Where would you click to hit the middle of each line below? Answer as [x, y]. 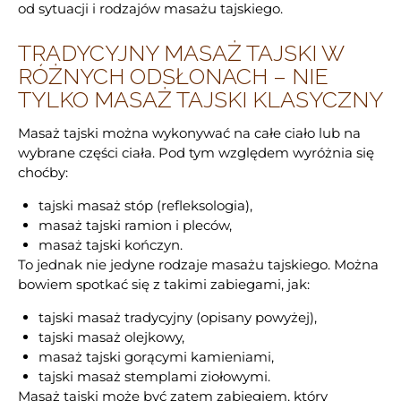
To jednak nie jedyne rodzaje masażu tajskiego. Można [198, 265]
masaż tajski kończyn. [110, 245]
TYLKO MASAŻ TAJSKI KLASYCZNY [200, 100]
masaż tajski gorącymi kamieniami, [156, 357]
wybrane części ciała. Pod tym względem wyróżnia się [196, 153]
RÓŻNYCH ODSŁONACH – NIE [173, 77]
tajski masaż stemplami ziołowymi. [154, 377]
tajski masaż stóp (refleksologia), [145, 206]
